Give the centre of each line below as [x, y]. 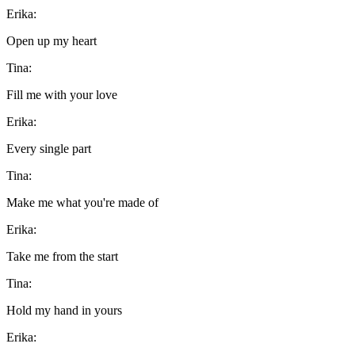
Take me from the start [62, 256]
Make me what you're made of [82, 202]
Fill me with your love [62, 94]
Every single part [49, 148]
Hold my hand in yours [64, 310]
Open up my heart [52, 40]
